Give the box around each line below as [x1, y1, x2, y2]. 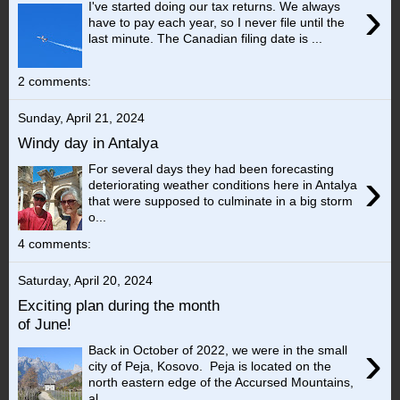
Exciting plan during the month [18, 296, 220, 315]
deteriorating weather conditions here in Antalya [88, 177, 358, 192]
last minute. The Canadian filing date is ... [88, 30, 323, 46]
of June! [18, 315, 71, 334]
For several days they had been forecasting [88, 161, 335, 176]
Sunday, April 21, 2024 [18, 110, 145, 125]
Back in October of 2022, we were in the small [88, 342, 348, 357]
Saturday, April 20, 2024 [18, 272, 153, 287]
